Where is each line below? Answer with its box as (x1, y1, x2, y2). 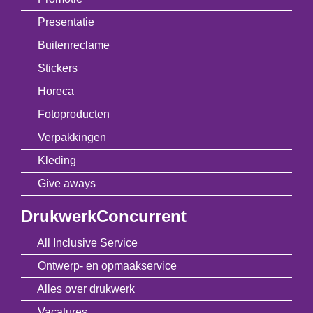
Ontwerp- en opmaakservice (38, 259, 177, 272)
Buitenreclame (38, 38, 110, 51)
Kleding (38, 154, 76, 166)
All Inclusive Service (37, 236, 138, 249)
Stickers (38, 61, 78, 74)
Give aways (38, 177, 96, 189)
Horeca (38, 85, 74, 97)
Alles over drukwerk (37, 282, 135, 295)
